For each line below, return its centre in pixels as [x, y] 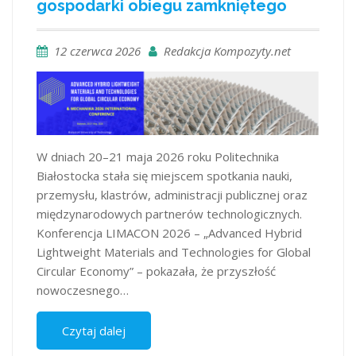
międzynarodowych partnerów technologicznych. [169, 213]
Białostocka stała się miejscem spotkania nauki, [164, 175]
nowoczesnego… [83, 290]
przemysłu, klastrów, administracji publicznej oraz [172, 194]
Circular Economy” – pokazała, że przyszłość [156, 271]
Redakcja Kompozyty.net [227, 51]
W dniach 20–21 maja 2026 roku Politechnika [158, 156]
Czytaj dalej [94, 330]
